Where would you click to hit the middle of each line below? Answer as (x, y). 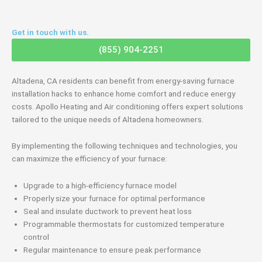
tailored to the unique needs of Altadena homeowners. (108, 119)
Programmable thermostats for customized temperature (124, 224)
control (36, 237)
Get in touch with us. (50, 32)
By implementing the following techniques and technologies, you (125, 146)
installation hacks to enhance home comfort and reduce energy (123, 93)
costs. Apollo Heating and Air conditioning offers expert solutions (127, 106)
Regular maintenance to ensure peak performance (112, 250)
